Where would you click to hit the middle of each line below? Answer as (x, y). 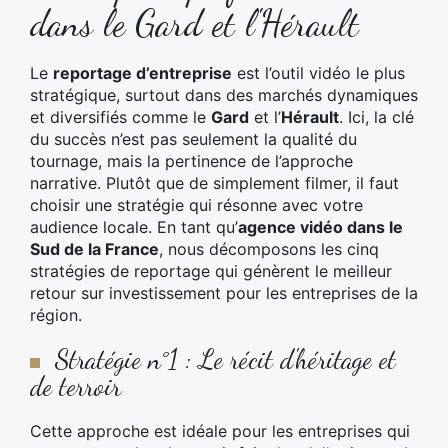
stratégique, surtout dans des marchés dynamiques (224, 95)
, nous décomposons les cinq (269, 249)
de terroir (75, 386)
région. (56, 315)
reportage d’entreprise (142, 73)
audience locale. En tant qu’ (134, 227)
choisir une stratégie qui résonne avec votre (196, 205)
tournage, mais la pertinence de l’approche (191, 161)
